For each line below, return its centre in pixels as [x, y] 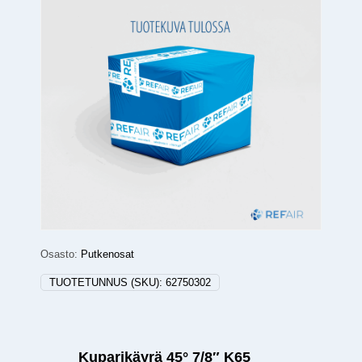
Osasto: [61, 255]
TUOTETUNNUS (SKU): [107, 283]
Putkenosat [107, 255]
